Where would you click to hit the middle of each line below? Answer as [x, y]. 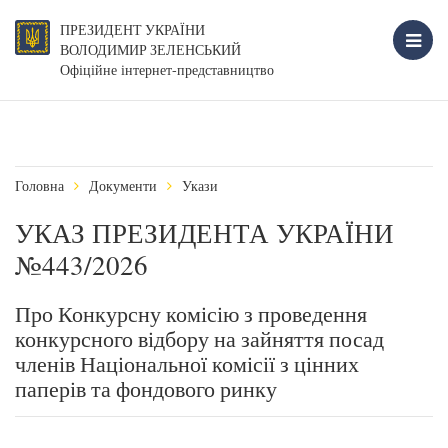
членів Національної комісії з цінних [187, 363]
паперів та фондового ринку [146, 388]
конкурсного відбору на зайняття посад [199, 338]
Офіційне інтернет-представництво [167, 69]
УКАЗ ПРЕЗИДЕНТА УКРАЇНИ [204, 233]
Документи [123, 185]
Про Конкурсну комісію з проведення [191, 313]
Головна [39, 185]
